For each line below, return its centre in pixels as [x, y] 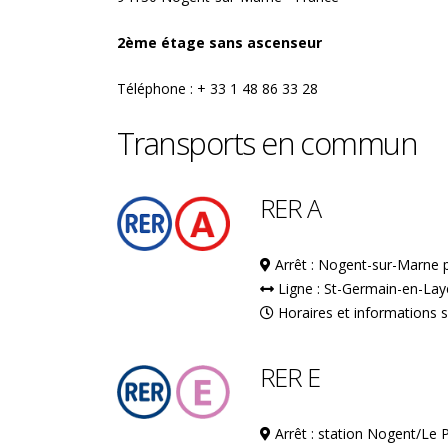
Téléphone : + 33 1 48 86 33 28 [217, 88]
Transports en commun [267, 143]
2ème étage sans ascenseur [219, 42]
